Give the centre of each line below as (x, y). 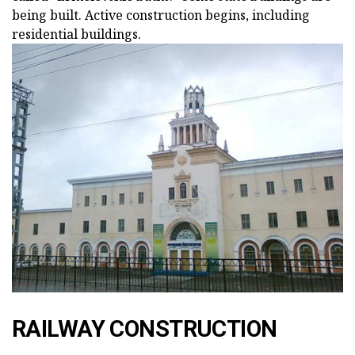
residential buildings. (76, 34)
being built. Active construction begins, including (161, 15)
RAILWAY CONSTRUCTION (145, 328)
